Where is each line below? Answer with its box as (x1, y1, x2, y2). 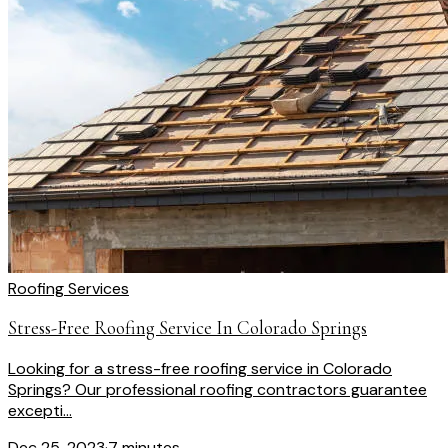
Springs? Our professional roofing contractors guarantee (8, 379, 427, 401)
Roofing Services (8, 277, 129, 299)
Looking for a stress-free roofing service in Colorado (8, 358, 392, 380)
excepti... (8, 400, 72, 422)
